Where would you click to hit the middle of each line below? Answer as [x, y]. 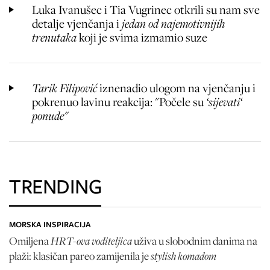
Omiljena [30, 241]
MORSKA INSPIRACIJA [50, 225]
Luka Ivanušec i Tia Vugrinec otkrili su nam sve [146, 10]
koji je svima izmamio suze [143, 38]
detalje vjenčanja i [76, 24]
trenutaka [55, 38]
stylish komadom [184, 256]
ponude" [50, 116]
